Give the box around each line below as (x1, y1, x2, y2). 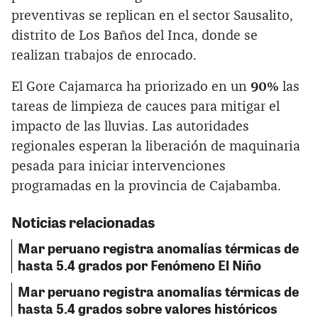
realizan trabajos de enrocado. (11, 48, 197, 62)
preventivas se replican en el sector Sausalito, (11, 9, 293, 23)
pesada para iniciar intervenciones (11, 159, 226, 173)
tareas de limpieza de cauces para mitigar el (11, 99, 280, 114)
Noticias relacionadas (11, 212, 155, 231)
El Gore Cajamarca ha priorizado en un (11, 79, 251, 94)
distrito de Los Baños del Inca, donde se (11, 28, 258, 43)
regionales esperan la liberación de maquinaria (11, 139, 300, 153)
